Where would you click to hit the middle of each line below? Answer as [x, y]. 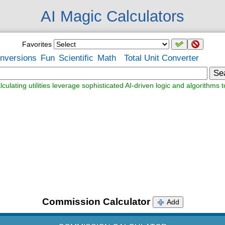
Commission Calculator [96, 202]
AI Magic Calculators [113, 16]
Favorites [37, 44]
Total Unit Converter [161, 58]
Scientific [76, 58]
